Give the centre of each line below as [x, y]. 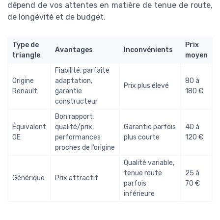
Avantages [74, 50]
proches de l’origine [85, 147]
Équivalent [29, 127]
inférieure [139, 193]
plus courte [142, 137]
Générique [28, 178]
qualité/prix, [74, 127]
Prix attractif [77, 178]
